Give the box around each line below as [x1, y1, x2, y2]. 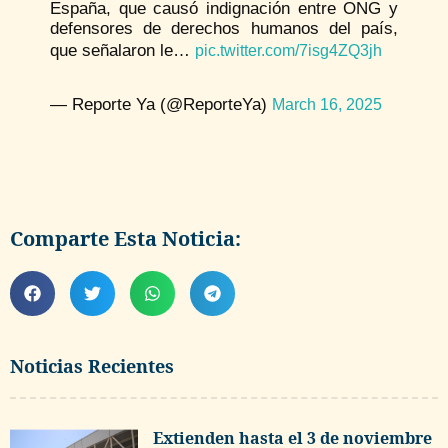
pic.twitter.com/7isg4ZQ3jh [195, 42, 382, 60]
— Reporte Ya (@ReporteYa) [50, 95, 272, 115]
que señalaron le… [50, 41, 195, 61]
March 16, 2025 [272, 96, 382, 114]
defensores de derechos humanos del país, [50, 19, 398, 39]
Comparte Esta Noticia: [10, 225, 241, 253]
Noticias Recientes [10, 354, 174, 379]
